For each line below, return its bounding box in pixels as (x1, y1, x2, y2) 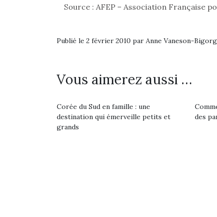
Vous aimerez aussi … (57, 71, 192, 88)
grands (57, 123, 79, 131)
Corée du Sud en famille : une (57, 102, 150, 111)
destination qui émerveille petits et (57, 112, 170, 121)
